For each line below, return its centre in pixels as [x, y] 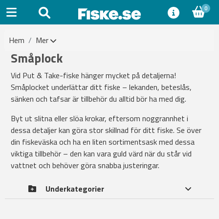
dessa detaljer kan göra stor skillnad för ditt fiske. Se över [106, 130]
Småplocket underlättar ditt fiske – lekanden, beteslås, [101, 87]
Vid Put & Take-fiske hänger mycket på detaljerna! [93, 75]
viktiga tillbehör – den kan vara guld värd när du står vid [101, 153]
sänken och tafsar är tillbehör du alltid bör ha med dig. [99, 99]
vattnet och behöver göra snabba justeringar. [85, 165]
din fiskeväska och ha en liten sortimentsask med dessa [103, 142]
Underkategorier [75, 189]
